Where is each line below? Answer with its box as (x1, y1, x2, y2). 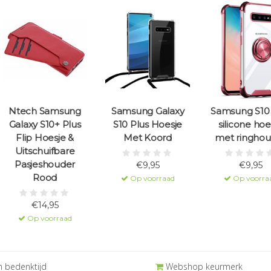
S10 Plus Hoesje (113, 119, 183, 131)
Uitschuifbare (15, 145, 75, 157)
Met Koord (123, 132, 172, 144)
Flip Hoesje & (16, 132, 74, 144)
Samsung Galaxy (111, 105, 184, 117)
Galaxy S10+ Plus (8, 119, 81, 131)
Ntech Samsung (8, 105, 81, 117)
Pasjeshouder (15, 158, 75, 171)
